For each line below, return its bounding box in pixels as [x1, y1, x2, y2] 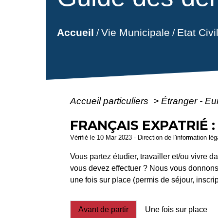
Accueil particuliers [70, 95, 151, 106]
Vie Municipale [101, 27, 170, 38]
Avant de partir [78, 205, 129, 214]
